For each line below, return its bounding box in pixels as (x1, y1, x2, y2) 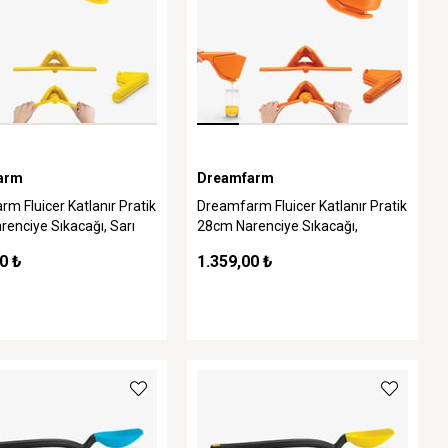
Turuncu (197, 238, 249, 254)
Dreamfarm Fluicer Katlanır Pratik (197, 198, 407, 214)
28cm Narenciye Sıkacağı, (197, 218, 358, 234)
